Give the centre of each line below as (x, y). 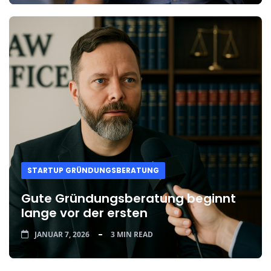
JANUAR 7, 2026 (62, 234)
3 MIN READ (132, 234)
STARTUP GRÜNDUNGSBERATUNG (93, 170)
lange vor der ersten (84, 213)
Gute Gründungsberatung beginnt (129, 198)
